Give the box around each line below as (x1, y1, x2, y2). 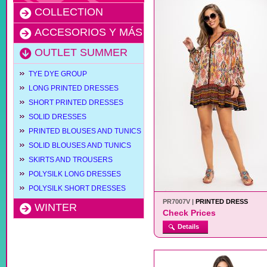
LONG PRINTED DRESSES (29, 84, 119, 92)
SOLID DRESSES (29, 113, 86, 121)
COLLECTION (35, 6, 103, 18)
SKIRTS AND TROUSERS (29, 156, 113, 164)
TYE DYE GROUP (29, 70, 87, 78)
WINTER (35, 201, 77, 213)
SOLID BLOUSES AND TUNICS (29, 141, 131, 150)
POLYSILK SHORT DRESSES (29, 184, 126, 193)
